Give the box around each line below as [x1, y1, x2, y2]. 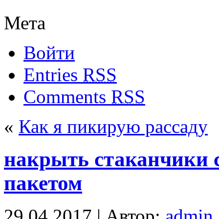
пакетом [4, 171, 82, 195]
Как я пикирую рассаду [19, 115, 208, 137]
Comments [23, 86, 111, 107]
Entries [23, 64, 83, 85]
